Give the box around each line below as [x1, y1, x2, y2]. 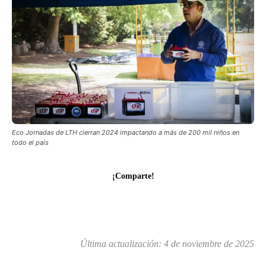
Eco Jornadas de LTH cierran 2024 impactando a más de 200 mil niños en [12, 128, 239, 137]
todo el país [12, 138, 49, 147]
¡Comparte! [112, 171, 154, 180]
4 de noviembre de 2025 [164, 238, 254, 249]
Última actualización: [80, 238, 164, 249]
